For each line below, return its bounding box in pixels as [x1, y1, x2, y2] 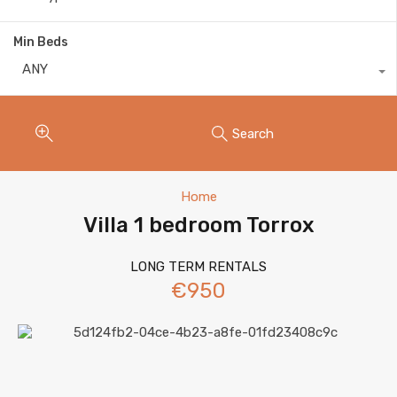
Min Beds [13, 35, 68, 50]
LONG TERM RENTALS [130, 259, 267, 275]
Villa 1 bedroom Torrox [82, 213, 315, 237]
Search [232, 125, 274, 142]
